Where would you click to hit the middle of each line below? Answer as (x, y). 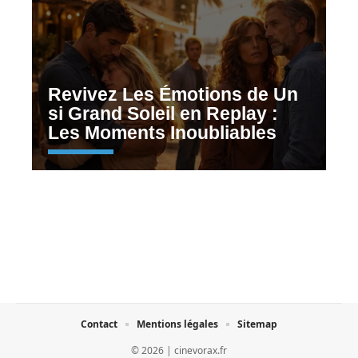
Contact (99, 324)
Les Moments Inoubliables (162, 133)
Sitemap (257, 324)
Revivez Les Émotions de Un (173, 94)
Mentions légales (177, 324)
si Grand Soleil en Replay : (163, 113)
